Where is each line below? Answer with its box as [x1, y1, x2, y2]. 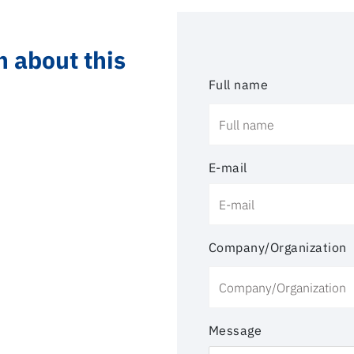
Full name [209, 77, 269, 93]
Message [209, 322, 262, 339]
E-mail [209, 160, 247, 176]
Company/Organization [209, 239, 347, 256]
